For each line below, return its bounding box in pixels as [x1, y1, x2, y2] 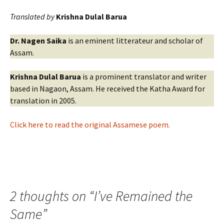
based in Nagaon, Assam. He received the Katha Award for [10, 83, 205, 94]
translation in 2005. [10, 95, 76, 106]
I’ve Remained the [94, 187, 192, 205]
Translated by [10, 11, 54, 22]
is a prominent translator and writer [81, 71, 206, 82]
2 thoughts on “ [10, 187, 94, 205]
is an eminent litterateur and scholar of [66, 35, 203, 46]
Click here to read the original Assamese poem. [10, 119, 170, 130]
